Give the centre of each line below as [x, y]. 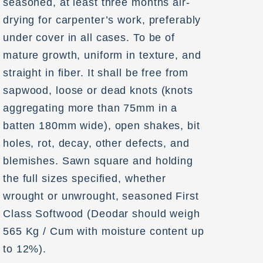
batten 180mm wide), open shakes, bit [102, 126]
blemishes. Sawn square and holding [98, 161]
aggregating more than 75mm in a [90, 108]
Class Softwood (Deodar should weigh [102, 214]
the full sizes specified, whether [85, 179]
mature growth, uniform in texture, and [102, 55]
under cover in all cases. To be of [89, 38]
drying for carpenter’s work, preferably [102, 20]
